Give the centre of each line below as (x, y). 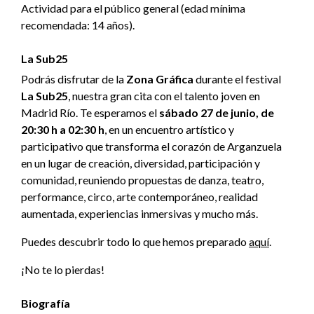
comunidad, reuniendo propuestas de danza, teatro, (142, 179)
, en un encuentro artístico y (169, 129)
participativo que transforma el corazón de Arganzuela (151, 146)
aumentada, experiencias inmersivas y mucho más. (139, 213)
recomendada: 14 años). (79, 25)
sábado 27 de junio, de (217, 112)
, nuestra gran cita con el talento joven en (164, 95)
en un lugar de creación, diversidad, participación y (141, 163)
